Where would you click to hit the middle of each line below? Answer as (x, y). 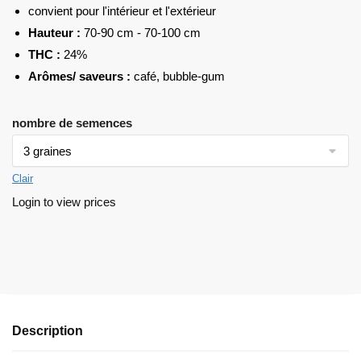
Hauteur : (54, 33)
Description (48, 330)
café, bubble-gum (178, 77)
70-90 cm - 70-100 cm (141, 33)
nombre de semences (72, 122)
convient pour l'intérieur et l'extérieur (122, 11)
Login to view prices (64, 201)
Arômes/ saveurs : (79, 77)
